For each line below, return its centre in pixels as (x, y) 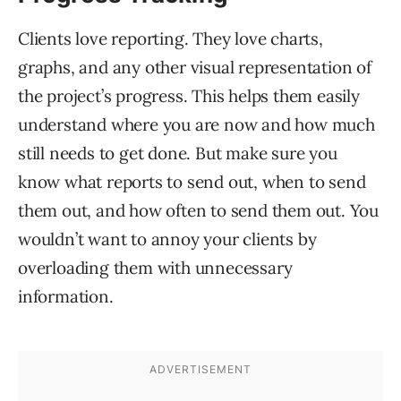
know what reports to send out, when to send (192, 182)
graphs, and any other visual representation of (195, 68)
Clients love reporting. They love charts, (171, 39)
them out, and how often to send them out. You (198, 211)
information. (66, 297)
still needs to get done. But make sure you (178, 154)
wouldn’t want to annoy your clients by (167, 239)
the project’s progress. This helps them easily (189, 96)
